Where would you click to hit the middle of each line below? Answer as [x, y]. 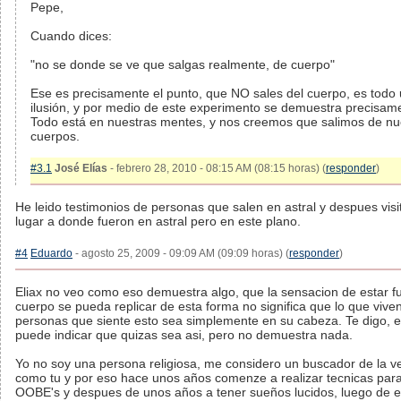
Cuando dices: [71, 36]
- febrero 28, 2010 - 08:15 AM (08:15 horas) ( [217, 168]
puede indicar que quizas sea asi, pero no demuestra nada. [184, 335]
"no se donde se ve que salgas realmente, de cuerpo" [183, 64]
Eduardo [51, 253]
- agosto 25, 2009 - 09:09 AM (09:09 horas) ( [181, 253]
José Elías [81, 168]
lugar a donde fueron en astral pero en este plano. [158, 221]
